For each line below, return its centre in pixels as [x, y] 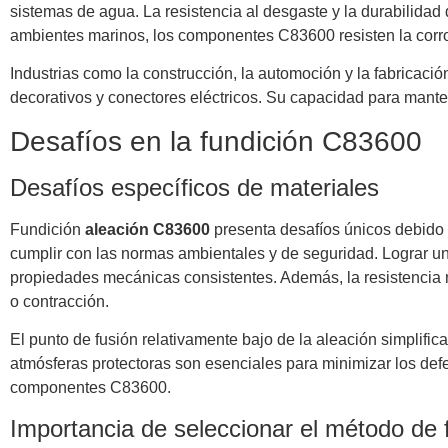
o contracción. [59, 301]
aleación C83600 [147, 229]
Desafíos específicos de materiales [194, 187]
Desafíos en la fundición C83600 [216, 141]
